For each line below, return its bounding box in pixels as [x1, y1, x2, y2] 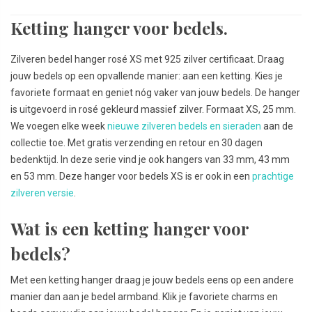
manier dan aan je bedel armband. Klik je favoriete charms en [10, 291, 278, 303]
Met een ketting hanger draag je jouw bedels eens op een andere [10, 274, 294, 286]
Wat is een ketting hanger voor [10, 217, 249, 240]
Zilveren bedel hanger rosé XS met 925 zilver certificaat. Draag [10, 54, 284, 65]
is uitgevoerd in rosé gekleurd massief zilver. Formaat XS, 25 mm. [10, 104, 296, 116]
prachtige [252, 171, 294, 182]
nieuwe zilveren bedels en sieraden [107, 120, 261, 132]
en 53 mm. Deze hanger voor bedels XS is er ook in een [10, 171, 252, 182]
